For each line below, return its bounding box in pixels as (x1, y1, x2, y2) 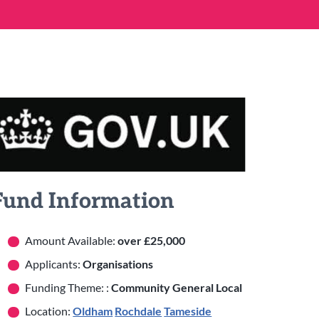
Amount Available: (25, 234, 118, 248)
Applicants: (25, 257, 83, 271)
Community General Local (111, 281, 243, 295)
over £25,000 (117, 234, 186, 248)
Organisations (83, 257, 154, 271)
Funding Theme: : (25, 281, 112, 295)
